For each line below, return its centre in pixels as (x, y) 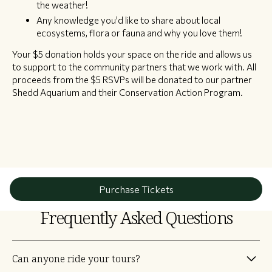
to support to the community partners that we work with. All (134, 67)
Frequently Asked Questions (136, 218)
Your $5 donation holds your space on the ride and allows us (132, 54)
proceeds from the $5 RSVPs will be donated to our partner (132, 80)
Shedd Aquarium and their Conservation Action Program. (127, 93)
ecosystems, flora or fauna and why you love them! (139, 33)
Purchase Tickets (136, 189)
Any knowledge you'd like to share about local (128, 20)
